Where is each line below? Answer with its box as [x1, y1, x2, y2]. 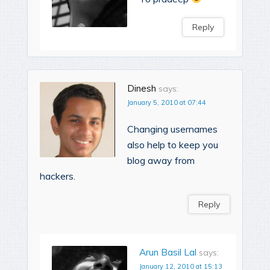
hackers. [40, 169, 75, 182]
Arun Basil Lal [139, 246, 196, 258]
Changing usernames [127, 122, 218, 135]
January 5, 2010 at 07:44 [127, 98, 206, 107]
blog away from [127, 154, 195, 166]
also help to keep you [127, 138, 218, 151]
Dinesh [127, 82, 156, 94]
